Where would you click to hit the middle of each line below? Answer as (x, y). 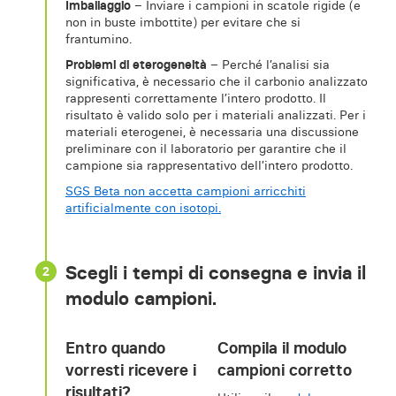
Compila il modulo (282, 347)
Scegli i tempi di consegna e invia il (216, 274)
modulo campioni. (141, 299)
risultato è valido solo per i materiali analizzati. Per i (216, 115)
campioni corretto (285, 369)
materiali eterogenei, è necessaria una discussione (212, 132)
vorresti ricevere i (131, 369)
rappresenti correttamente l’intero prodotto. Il (196, 99)
